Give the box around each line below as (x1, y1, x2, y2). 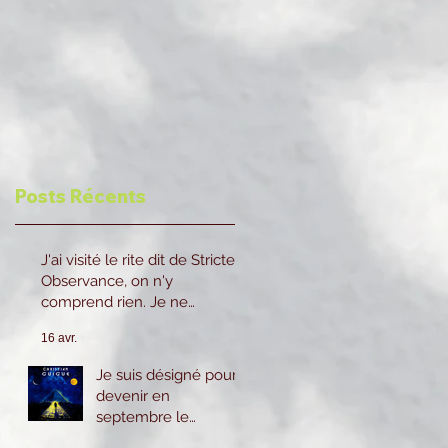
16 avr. (41, 331, 77, 346)
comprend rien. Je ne (41, 293, 188, 312)
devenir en (96, 387, 170, 406)
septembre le (96, 408, 189, 427)
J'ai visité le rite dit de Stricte (41, 251, 235, 270)
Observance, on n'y (41, 272, 173, 291)
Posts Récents (15, 184, 146, 209)
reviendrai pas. (41, 314, 140, 333)
